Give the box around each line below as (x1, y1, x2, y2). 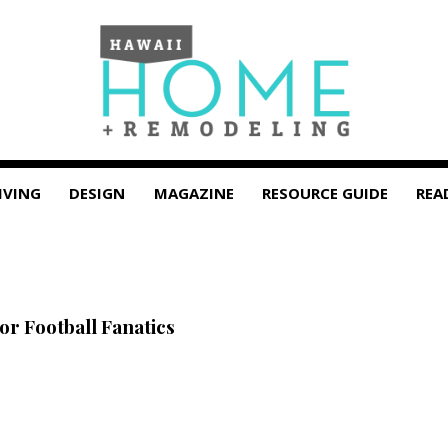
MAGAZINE (153, 183, 234, 203)
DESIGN (69, 183, 126, 203)
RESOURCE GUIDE (262, 183, 389, 203)
